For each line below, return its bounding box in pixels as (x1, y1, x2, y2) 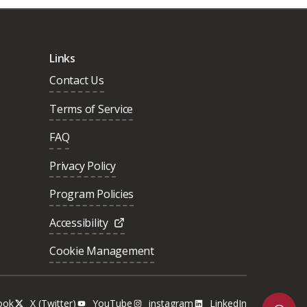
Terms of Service (49, 101, 134, 116)
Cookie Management (49, 243, 154, 259)
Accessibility (49, 214, 108, 230)
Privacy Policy (49, 158, 116, 173)
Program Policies (49, 186, 134, 202)
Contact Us (49, 73, 104, 88)
